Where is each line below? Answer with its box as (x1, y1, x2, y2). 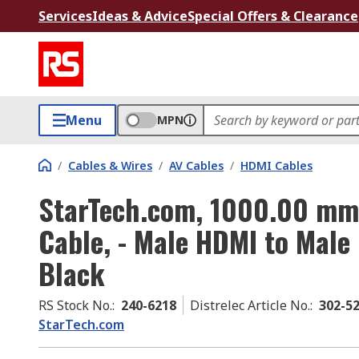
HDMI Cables (240, 158, 313, 173)
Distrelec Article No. (190, 296, 310, 314)
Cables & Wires (68, 158, 152, 173)
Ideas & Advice (92, 7, 188, 25)
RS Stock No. (38, 296, 112, 314)
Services (38, 7, 92, 25)
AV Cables (169, 158, 224, 173)
